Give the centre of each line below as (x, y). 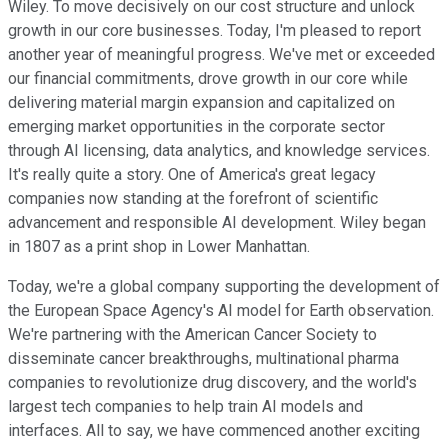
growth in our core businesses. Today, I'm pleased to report (214, 30)
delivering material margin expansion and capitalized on (201, 102)
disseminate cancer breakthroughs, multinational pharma (203, 358)
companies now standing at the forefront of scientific (193, 198)
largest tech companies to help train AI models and (185, 406)
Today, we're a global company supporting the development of (224, 286)
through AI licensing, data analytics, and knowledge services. (219, 150)
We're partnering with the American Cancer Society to (192, 334)
